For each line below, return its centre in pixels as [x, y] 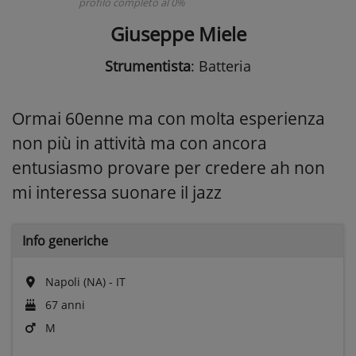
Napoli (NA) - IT [84, 281]
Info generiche [65, 240]
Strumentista [148, 66]
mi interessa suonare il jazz [117, 192]
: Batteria [221, 66]
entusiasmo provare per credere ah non [168, 167]
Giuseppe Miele [178, 33]
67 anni [64, 304]
